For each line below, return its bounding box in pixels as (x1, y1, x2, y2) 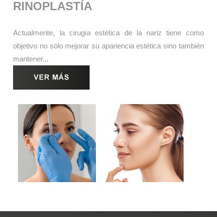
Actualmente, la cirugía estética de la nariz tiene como (13, 29, 204, 37)
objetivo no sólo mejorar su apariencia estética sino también (13, 42, 204, 50)
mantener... (13, 55, 49, 63)
